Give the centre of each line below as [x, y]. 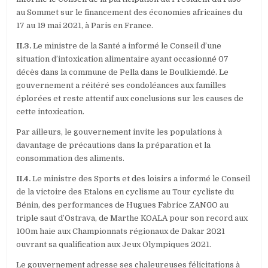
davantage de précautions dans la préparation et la [114, 145]
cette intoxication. [51, 112]
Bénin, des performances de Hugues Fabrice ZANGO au [123, 205]
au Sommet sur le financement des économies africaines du [130, 13]
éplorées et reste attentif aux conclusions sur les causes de [130, 99]
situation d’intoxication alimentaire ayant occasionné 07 [123, 59]
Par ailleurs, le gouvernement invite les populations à [119, 132]
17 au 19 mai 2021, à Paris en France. [85, 26]
